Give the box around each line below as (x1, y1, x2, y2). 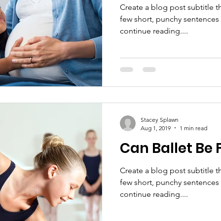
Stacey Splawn (141, 115, 179, 123)
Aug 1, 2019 (141, 124, 171, 132)
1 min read (180, 124, 207, 132)
